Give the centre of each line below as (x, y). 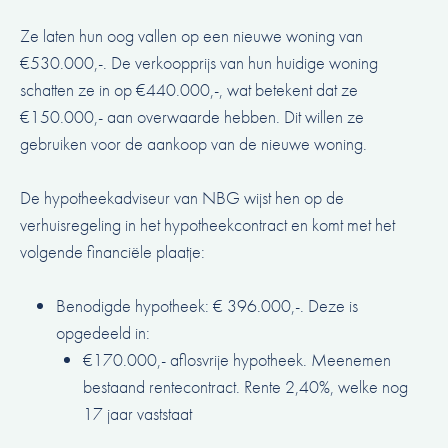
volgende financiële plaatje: (112, 252)
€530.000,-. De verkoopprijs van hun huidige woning (199, 63)
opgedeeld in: (103, 333)
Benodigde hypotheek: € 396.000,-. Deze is (207, 306)
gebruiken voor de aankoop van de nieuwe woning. (193, 144)
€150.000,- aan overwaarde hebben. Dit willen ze (192, 117)
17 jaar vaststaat (137, 414)
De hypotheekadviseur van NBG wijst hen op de (182, 198)
